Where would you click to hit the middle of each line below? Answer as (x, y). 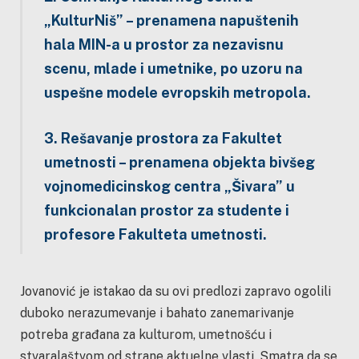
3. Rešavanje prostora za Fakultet (163, 139)
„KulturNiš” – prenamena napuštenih (171, 20)
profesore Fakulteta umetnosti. (157, 235)
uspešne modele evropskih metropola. (179, 92)
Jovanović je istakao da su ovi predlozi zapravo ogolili (175, 292)
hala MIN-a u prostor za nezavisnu (163, 44)
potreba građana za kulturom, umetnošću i (146, 335)
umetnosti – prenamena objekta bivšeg (179, 163)
